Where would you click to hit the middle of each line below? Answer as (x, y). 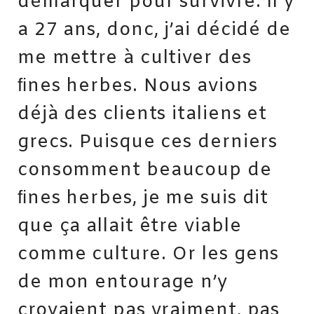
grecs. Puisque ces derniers (148, 143)
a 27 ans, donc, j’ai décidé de (154, 30)
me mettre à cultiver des (135, 59)
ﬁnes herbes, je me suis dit (143, 199)
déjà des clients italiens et (143, 115)
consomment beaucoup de (145, 171)
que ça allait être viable (130, 227)
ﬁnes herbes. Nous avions (138, 87)
